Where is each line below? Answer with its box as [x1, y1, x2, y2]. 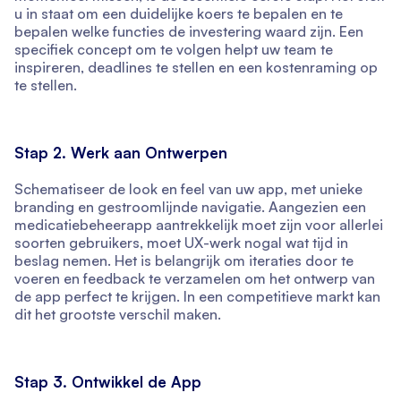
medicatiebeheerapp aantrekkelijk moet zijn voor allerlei [14, 216, 383, 235]
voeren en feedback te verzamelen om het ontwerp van [14, 269, 375, 288]
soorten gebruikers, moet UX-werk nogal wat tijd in [14, 234, 348, 252]
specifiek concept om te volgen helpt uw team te [14, 40, 333, 59]
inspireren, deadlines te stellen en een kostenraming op [14, 58, 378, 77]
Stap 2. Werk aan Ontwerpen [14, 143, 227, 163]
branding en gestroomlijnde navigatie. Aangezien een [14, 198, 366, 217]
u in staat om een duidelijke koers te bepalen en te [14, 4, 343, 23]
